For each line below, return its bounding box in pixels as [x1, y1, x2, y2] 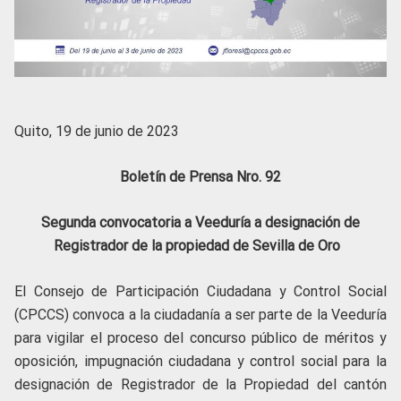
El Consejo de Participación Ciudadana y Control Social [14, 282, 387, 300]
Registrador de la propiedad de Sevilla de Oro [54, 236, 347, 254]
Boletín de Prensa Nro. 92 [120, 167, 281, 185]
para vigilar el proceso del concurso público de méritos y [14, 328, 387, 346]
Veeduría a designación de [195, 213, 360, 231]
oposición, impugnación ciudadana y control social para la [14, 352, 387, 370]
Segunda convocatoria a [41, 213, 195, 231]
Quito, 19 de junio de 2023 [14, 122, 179, 140]
